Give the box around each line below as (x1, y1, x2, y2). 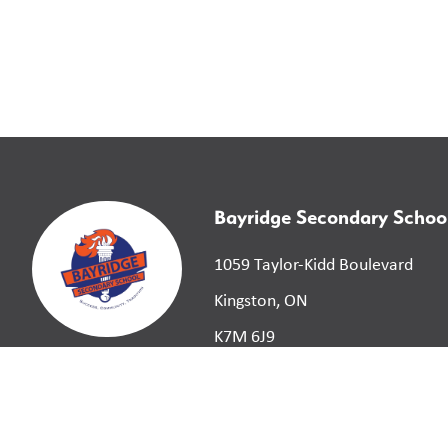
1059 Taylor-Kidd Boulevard (214, 251, 413, 276)
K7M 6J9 (214, 323, 275, 348)
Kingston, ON (214, 287, 308, 312)
